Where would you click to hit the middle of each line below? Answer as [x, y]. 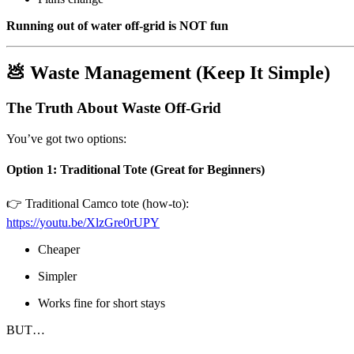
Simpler [57, 276]
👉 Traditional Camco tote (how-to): [98, 203]
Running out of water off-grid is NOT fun [117, 25]
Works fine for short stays [102, 303]
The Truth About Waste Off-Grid [114, 108]
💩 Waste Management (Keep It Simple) [168, 73]
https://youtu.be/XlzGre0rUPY [83, 222]
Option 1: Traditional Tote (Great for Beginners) [136, 170]
